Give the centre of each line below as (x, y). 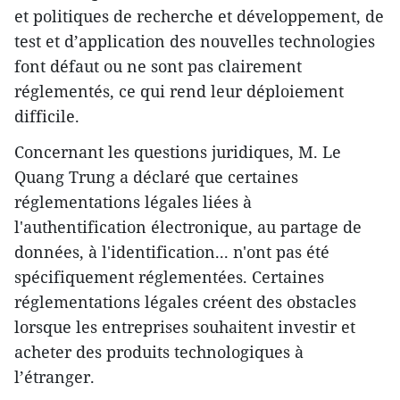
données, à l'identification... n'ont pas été (172, 251)
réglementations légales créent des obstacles (185, 301)
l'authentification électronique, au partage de (188, 226)
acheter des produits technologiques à (159, 351)
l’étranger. (54, 376)
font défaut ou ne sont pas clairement (158, 66)
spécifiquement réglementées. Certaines (169, 276)
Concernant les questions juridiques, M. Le (178, 151)
